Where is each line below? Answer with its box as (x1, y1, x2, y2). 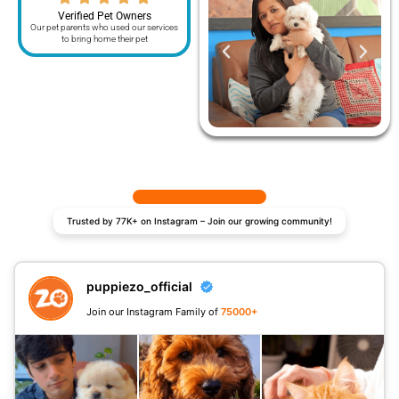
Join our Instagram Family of (86, 305, 221, 319)
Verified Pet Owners (57, 9, 151, 22)
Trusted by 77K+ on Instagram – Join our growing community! (67, 215, 332, 226)
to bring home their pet (61, 33, 148, 44)
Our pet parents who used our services (30, 21, 178, 32)
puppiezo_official (86, 279, 192, 295)
